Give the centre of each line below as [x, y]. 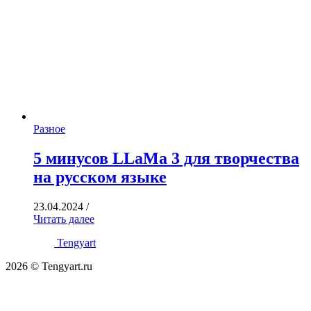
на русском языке [100, 177]
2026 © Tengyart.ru [49, 266]
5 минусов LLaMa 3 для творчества [166, 159]
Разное [49, 129]
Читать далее [64, 219]
